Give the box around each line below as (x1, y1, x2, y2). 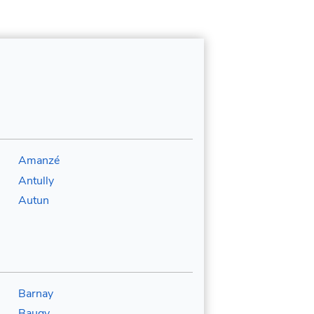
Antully (18, 172, 54, 189)
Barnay (18, 285, 53, 301)
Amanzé (18, 153, 60, 169)
